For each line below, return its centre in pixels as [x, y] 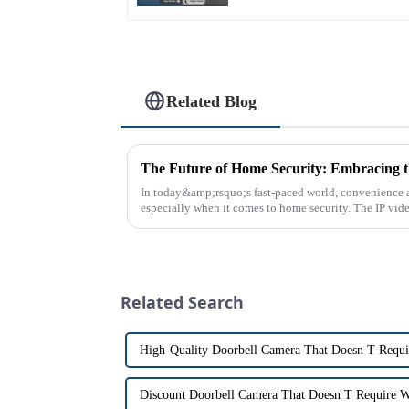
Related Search [182, 302]
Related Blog [212, 101]
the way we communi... [197, 223]
